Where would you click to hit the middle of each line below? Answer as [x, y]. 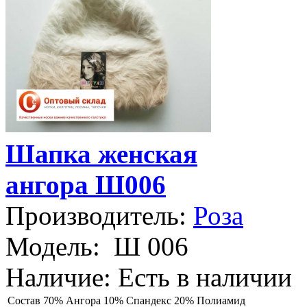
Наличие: [58, 278]
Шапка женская [101, 154]
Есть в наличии [201, 278]
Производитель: [96, 216]
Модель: [53, 247]
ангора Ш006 [86, 185]
